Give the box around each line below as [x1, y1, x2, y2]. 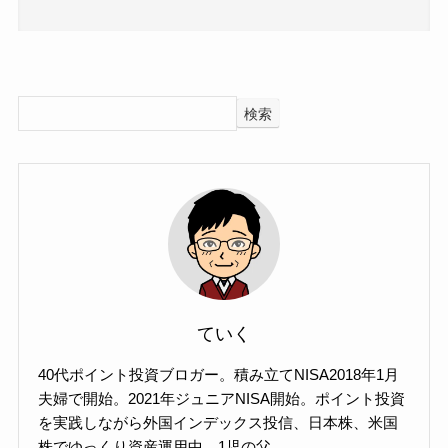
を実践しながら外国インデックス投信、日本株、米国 [38, 414, 399, 432]
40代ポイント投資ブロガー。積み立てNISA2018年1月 [38, 366, 400, 384]
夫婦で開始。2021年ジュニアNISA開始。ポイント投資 [38, 390, 406, 408]
